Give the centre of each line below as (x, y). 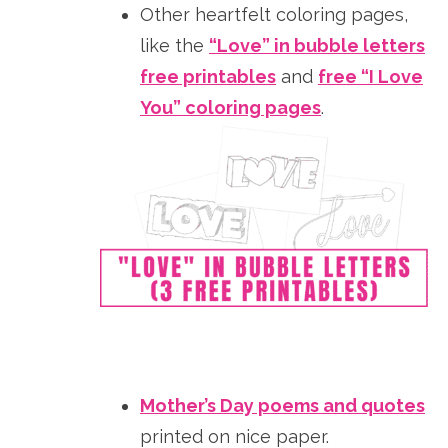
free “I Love (370, 76)
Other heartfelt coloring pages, (274, 14)
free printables (208, 76)
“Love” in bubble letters (317, 45)
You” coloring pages (230, 107)
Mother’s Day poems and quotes (282, 406)
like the (174, 45)
